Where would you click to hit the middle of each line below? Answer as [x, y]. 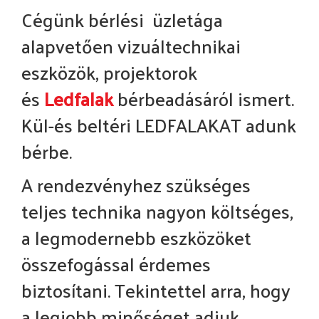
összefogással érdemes [116, 264]
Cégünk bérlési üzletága [122, 20]
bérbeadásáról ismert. [206, 99]
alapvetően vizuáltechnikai [131, 46]
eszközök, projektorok [109, 73]
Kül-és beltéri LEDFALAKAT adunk [159, 125]
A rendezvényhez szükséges [136, 185]
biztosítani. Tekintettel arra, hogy [156, 291]
